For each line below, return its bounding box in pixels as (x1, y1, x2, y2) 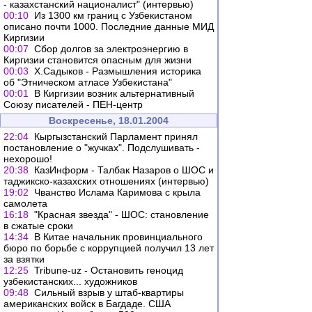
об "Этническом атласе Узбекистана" (3, 77, 172, 88)
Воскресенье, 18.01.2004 (49, 115, 169, 126)
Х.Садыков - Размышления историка (34, 65, 201, 77)
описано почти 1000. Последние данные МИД (3, 21, 214, 32)
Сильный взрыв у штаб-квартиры (34, 287, 184, 298)
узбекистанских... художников (3, 276, 137, 287)
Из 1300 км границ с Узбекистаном (34, 10, 192, 21)
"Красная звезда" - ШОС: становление (34, 209, 209, 220)
